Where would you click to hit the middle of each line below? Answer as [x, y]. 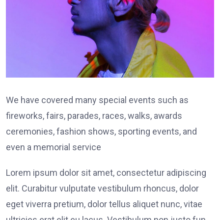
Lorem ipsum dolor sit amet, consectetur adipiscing [106, 172]
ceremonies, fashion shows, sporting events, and [101, 131]
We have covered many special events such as [97, 100]
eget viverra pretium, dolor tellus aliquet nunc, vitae [104, 204]
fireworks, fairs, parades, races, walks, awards [94, 115]
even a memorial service [54, 147]
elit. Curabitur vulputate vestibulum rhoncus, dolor [102, 188]
